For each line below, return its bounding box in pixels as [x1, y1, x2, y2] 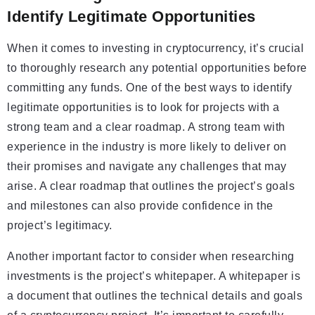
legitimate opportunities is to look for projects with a [7, 101, 280, 114]
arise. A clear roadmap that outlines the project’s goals [7, 180, 295, 193]
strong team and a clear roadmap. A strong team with [7, 121, 285, 134]
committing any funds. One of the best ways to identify [7, 82, 292, 94]
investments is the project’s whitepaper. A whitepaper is [7, 270, 300, 283]
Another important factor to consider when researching [7, 250, 295, 263]
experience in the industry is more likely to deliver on [7, 141, 287, 153]
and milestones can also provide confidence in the [7, 200, 274, 212]
